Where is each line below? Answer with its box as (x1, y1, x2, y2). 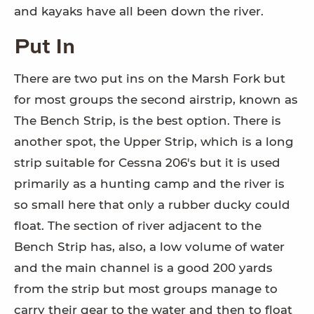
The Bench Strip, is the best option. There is (14, 113, 281, 128)
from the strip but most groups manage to (14, 281, 278, 296)
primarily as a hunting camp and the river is (14, 176, 285, 191)
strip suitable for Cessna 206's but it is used (14, 155, 280, 170)
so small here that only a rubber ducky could (14, 197, 290, 212)
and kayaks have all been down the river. (14, 4, 264, 18)
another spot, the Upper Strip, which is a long (14, 134, 294, 149)
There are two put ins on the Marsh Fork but (14, 71, 285, 86)
